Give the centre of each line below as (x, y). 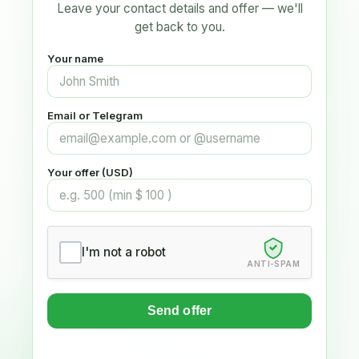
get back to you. (179, 26)
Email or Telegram (95, 115)
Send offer (179, 310)
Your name (75, 58)
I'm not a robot (124, 252)
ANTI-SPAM (273, 263)
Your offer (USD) (90, 172)
